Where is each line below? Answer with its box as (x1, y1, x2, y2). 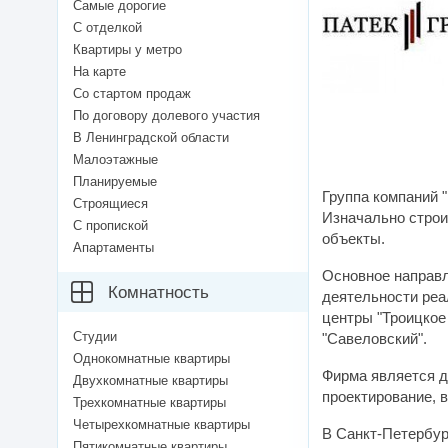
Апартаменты (73, 240, 154, 256)
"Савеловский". (322, 330, 427, 348)
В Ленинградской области (73, 130, 229, 146)
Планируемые (73, 174, 157, 190)
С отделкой (73, 20, 142, 36)
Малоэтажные (73, 152, 158, 168)
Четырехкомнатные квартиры (73, 417, 250, 433)
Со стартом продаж (73, 86, 191, 102)
